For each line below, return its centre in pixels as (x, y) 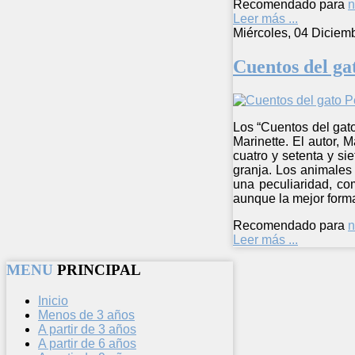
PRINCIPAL (99, 270)
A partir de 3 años (87, 330)
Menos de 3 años (86, 315)
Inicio (53, 301)
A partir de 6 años (87, 344)
